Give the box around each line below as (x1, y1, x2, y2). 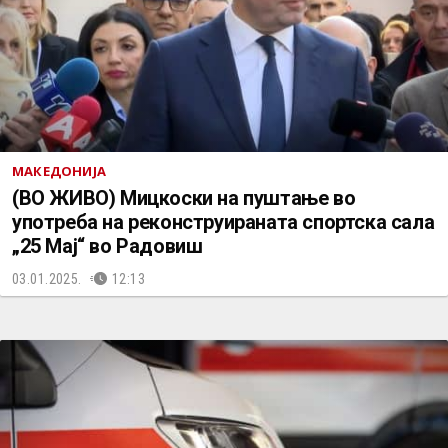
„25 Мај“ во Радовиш (12, 234, 203, 258)
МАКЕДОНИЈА (12, 162, 106, 180)
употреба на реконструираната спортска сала (12, 210, 435, 234)
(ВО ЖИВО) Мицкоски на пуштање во (12, 186, 356, 210)
